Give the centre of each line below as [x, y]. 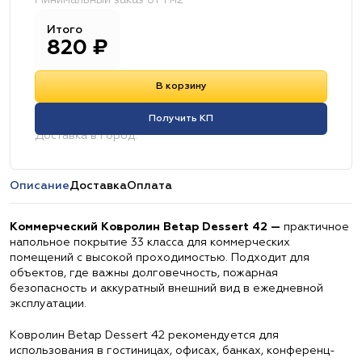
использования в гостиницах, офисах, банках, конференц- [173, 351]
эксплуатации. [48, 304]
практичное [315, 227]
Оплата [149, 186]
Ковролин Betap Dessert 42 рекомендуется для [144, 335]
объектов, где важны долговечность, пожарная [144, 273]
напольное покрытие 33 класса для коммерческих [150, 242]
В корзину [181, 86]
